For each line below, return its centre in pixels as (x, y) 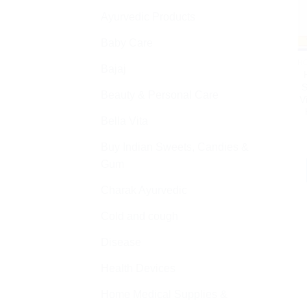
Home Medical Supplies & (164, 295)
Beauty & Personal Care (160, 95)
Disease (121, 243)
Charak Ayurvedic (144, 191)
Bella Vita (124, 121)
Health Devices (138, 269)
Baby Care (127, 43)
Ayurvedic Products (148, 17)
